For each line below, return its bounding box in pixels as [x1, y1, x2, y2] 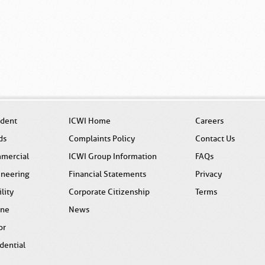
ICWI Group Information [68, 151, 157, 162]
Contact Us [195, 133, 235, 144]
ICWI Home [68, 115, 111, 127]
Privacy [195, 169, 222, 180]
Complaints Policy [68, 133, 135, 144]
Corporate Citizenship [68, 186, 150, 198]
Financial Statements [68, 169, 146, 180]
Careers [195, 115, 224, 127]
